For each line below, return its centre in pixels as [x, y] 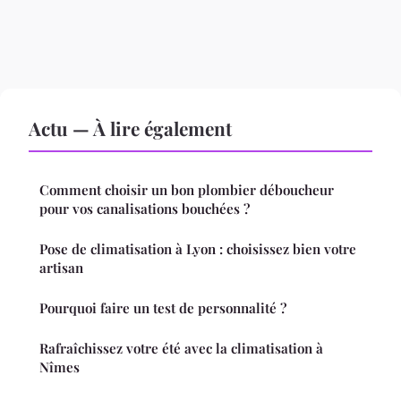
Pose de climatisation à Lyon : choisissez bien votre [198, 249]
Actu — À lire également [130, 128]
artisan [61, 268]
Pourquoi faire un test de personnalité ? [163, 308]
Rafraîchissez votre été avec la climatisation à [181, 349]
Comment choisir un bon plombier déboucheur [187, 190]
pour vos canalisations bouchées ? [145, 209]
